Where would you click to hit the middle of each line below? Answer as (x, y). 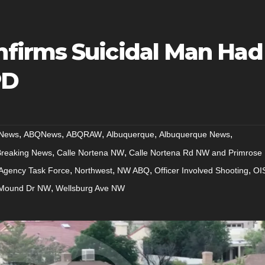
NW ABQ (133, 170)
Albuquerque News (195, 134)
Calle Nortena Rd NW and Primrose (195, 152)
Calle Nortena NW (91, 152)
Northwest (93, 170)
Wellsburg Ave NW (90, 188)
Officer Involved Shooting (201, 170)
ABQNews (43, 134)
